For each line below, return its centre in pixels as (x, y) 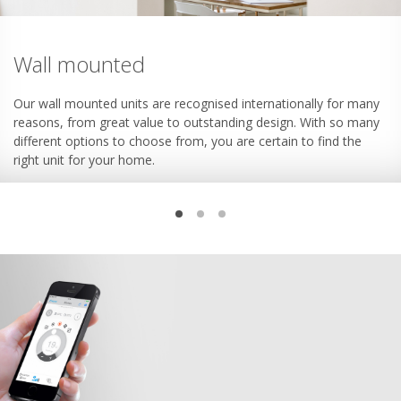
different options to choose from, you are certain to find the (188, 141)
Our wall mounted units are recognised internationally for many (196, 104)
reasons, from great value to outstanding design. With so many (196, 123)
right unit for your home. (84, 160)
